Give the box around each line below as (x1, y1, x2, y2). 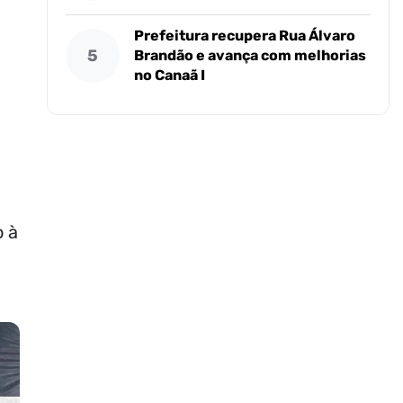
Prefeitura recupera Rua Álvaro (134, 27, 356, 44)
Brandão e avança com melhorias (134, 47, 367, 64)
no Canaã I (134, 67, 206, 84)
